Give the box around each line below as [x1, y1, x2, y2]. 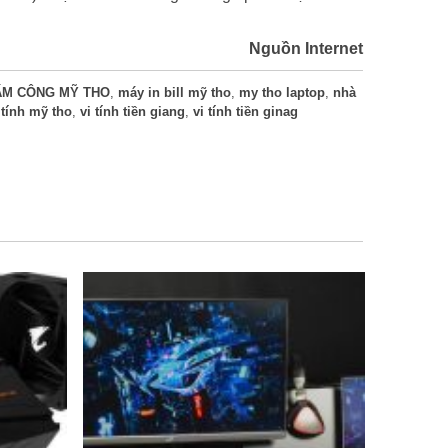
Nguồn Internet [249, 40, 363, 58]
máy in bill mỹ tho [118, 85, 231, 101]
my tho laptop [239, 85, 325, 101]
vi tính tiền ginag [193, 104, 298, 120]
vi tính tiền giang [80, 104, 185, 120]
